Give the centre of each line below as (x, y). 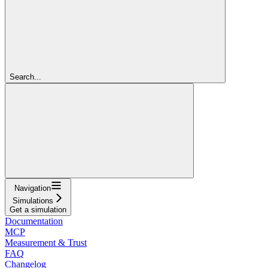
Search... (25, 77)
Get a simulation (38, 209)
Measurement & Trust (46, 242)
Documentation (34, 221)
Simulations (33, 200)
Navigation (33, 188)
